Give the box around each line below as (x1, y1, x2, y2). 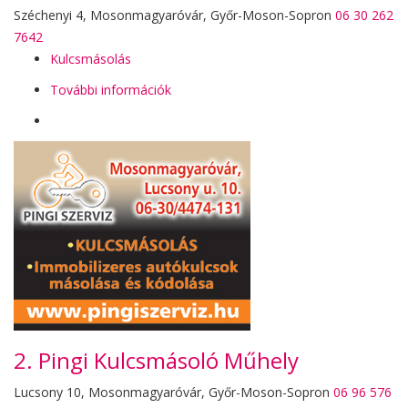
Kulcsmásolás (50, 50, 131, 67)
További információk (50, 81, 171, 98)
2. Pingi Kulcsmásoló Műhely (14, 345, 299, 375)
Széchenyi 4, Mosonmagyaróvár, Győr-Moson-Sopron (14, 6, 331, 24)
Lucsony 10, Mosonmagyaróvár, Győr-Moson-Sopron (14, 383, 330, 401)
